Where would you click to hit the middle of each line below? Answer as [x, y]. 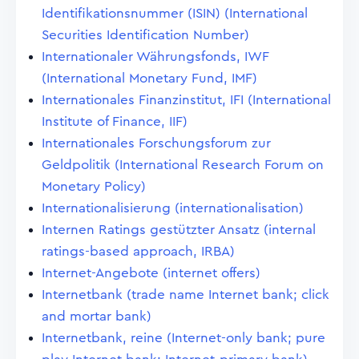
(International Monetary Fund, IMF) [149, 78]
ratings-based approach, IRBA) [138, 251]
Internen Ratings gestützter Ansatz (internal [179, 230]
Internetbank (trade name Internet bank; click [186, 294]
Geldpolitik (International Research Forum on [183, 165]
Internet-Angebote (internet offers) [151, 273]
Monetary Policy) [94, 186]
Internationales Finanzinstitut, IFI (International [186, 100]
